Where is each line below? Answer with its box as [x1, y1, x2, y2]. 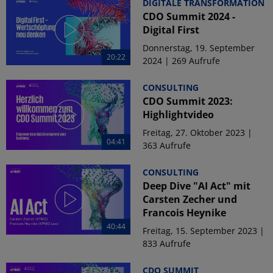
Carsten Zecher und [143, 192, 237, 206]
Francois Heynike [143, 205, 226, 219]
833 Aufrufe [143, 237, 191, 249]
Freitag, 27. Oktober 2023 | [143, 126, 252, 138]
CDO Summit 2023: [143, 94, 233, 108]
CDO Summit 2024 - [143, 9, 235, 23]
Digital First [143, 23, 199, 37]
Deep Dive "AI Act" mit [143, 179, 250, 193]
